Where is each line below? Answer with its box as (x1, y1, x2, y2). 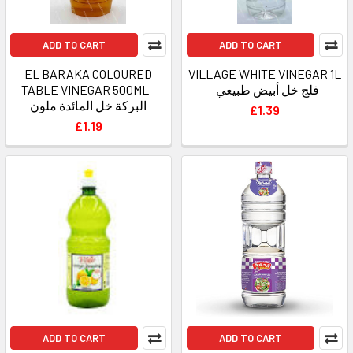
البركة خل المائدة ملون (30, 97, 147, 113)
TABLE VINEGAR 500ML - (20, 81, 156, 97)
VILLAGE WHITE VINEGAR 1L (188, 65, 341, 81)
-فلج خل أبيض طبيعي (215, 81, 319, 97)
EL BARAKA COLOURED (24, 65, 152, 81)
